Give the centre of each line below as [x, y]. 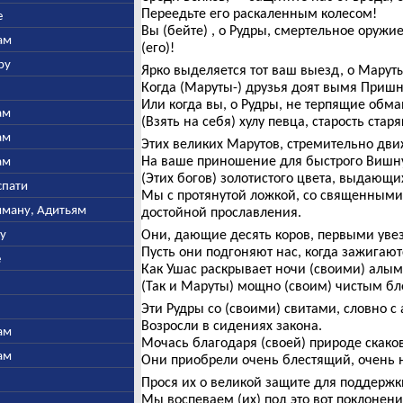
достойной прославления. [221, 212]
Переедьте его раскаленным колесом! [259, 13]
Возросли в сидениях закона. [231, 325]
